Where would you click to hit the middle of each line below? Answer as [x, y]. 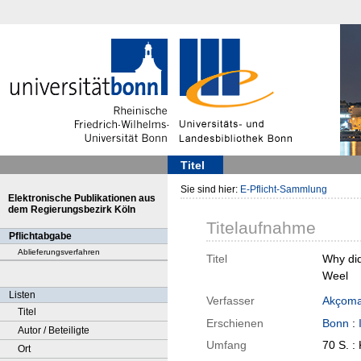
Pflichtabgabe [40, 236]
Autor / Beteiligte [54, 330]
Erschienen [235, 324]
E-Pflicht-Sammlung [284, 189]
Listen [22, 295]
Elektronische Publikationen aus [82, 198]
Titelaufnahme [261, 228]
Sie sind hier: [210, 189]
